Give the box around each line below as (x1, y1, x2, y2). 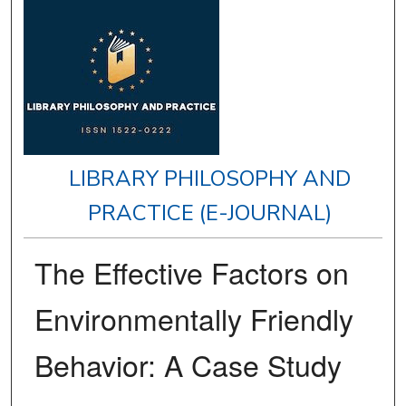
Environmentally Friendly (34, 297, 353, 340)
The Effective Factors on (34, 251, 349, 294)
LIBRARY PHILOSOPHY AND (69, 164, 352, 194)
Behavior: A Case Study (34, 343, 342, 386)
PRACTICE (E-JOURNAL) (88, 198, 333, 228)
